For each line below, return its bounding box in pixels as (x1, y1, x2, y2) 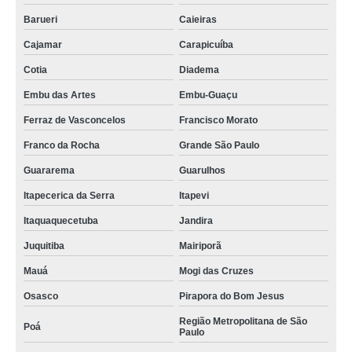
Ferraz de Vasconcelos (24, 115, 126, 126)
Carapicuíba (178, 39, 233, 50)
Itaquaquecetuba (24, 215, 98, 226)
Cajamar (24, 39, 62, 50)
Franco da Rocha (24, 140, 100, 151)
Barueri (24, 14, 57, 25)
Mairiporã (178, 240, 222, 251)
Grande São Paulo (178, 140, 259, 151)
